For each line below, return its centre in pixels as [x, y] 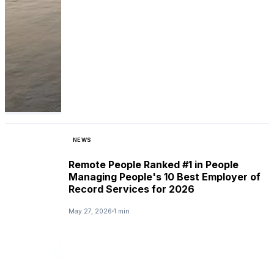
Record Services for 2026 [131, 189]
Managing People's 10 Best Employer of [165, 177]
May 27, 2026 [90, 211]
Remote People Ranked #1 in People [154, 165]
